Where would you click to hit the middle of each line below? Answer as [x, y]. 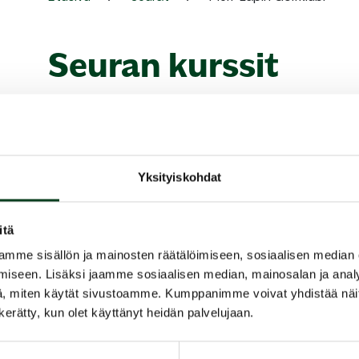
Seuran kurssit [163, 66]
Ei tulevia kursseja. [109, 113]
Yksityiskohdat [179, 177]
